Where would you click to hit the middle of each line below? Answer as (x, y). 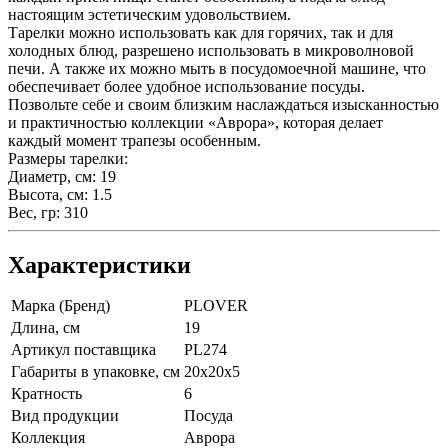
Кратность (46, 393)
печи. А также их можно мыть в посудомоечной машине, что (217, 68)
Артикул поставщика (83, 349)
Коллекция (48, 437)
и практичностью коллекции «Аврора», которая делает (195, 122)
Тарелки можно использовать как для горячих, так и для (200, 32)
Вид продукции (65, 415)
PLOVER (216, 305)
